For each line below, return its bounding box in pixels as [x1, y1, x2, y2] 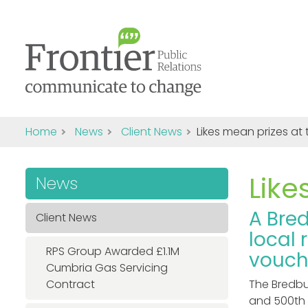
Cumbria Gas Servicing [46, 260, 168, 276]
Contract [46, 276, 95, 292]
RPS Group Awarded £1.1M [46, 243, 179, 259]
